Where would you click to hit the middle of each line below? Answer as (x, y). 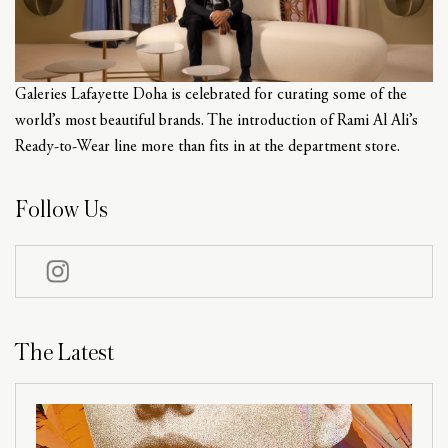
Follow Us (61, 210)
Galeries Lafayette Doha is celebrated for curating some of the (211, 95)
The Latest (64, 353)
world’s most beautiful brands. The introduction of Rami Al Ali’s (216, 121)
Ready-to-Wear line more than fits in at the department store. (207, 147)
